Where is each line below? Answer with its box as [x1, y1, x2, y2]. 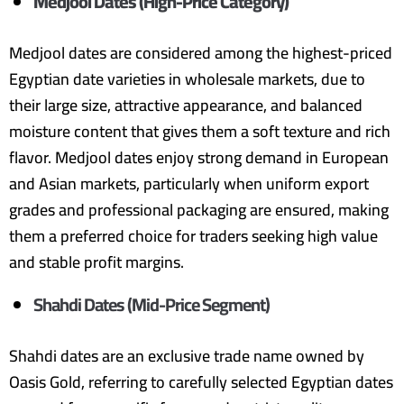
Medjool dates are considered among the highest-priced [9, 38, 392, 68]
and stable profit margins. [9, 247, 184, 277]
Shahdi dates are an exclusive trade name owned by [9, 341, 364, 371]
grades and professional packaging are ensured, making [9, 195, 389, 225]
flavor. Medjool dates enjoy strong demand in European [9, 142, 389, 172]
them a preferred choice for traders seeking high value [9, 221, 378, 251]
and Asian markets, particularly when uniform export [9, 169, 369, 198]
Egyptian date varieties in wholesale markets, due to [9, 64, 365, 94]
